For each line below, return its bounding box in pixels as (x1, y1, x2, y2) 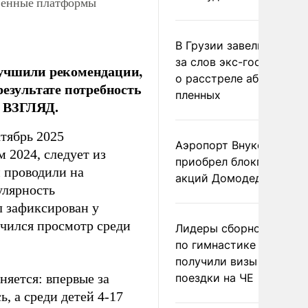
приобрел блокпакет (175, 155, 287, 168)
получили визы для (175, 254, 280, 268)
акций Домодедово (175, 171, 282, 185)
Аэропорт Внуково (175, 138, 277, 152)
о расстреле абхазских (175, 71, 302, 85)
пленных (175, 88, 221, 102)
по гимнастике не (175, 238, 272, 252)
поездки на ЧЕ (175, 271, 254, 285)
